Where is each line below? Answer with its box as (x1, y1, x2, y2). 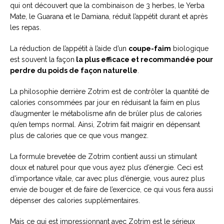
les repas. (10, 23, 41, 31)
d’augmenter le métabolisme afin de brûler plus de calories (10, 109, 202, 117)
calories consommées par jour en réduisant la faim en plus (10, 98, 200, 106)
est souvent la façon (10, 55, 74, 63)
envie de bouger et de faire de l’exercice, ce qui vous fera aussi (10, 185, 213, 193)
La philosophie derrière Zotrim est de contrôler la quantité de (10, 87, 209, 95)
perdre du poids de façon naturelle (10, 66, 137, 74)
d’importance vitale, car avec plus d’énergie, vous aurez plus (10, 174, 205, 182)
